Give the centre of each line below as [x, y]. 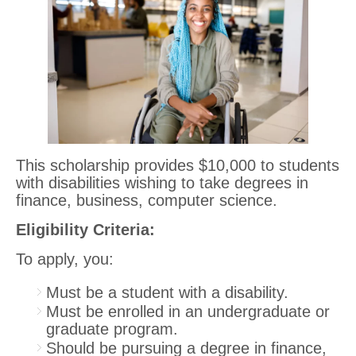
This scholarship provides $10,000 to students [178, 166]
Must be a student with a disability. [167, 293]
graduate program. [112, 329]
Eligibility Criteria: [85, 230]
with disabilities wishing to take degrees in [162, 183]
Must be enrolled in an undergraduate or [188, 312]
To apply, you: [65, 259]
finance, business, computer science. [147, 201]
